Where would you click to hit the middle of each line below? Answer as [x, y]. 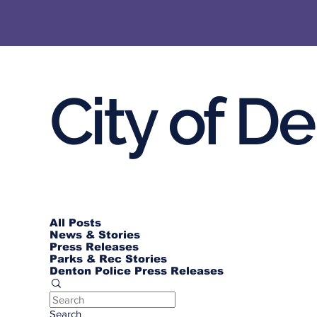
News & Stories [95, 235]
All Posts [75, 223]
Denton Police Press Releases [137, 271]
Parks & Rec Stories [108, 259]
